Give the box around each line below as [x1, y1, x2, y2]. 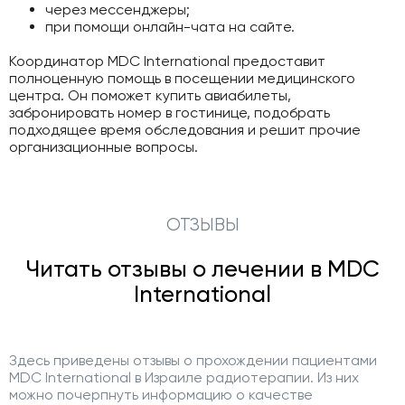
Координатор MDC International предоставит [9, 52, 325, 71]
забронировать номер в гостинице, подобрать [9, 104, 330, 122]
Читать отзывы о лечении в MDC [25, 255, 380, 283]
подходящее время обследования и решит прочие [9, 121, 361, 139]
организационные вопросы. [9, 138, 198, 156]
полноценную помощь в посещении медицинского [9, 70, 355, 88]
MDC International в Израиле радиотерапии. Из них [9, 369, 359, 387]
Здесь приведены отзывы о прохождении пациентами [9, 352, 377, 370]
